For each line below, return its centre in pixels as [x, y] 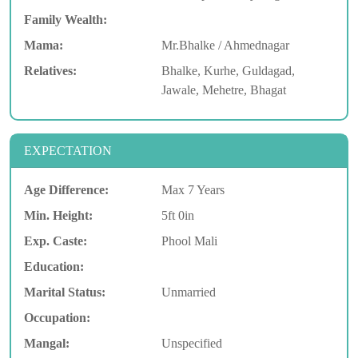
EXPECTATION [68, 150]
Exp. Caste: [56, 241]
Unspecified [191, 343]
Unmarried [188, 292]
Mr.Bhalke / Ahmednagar [225, 45]
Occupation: [57, 317]
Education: [54, 266]
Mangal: [47, 343]
